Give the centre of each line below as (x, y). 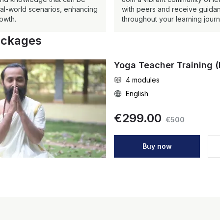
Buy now (157, 146)
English (137, 94)
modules (146, 80)
